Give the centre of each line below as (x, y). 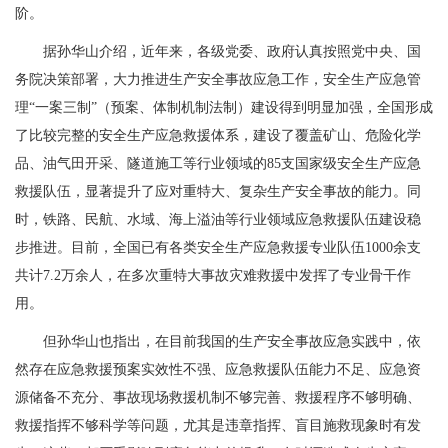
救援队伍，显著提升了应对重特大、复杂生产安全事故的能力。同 (218, 192)
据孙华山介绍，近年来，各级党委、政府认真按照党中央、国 (232, 52)
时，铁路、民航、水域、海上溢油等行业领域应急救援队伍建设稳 (218, 220)
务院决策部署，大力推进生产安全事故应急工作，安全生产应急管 (218, 80)
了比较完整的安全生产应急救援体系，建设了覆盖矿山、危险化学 (218, 136)
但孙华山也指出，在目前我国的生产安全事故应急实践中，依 (232, 342)
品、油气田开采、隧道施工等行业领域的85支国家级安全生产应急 (218, 164)
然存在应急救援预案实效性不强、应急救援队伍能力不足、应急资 (218, 370)
